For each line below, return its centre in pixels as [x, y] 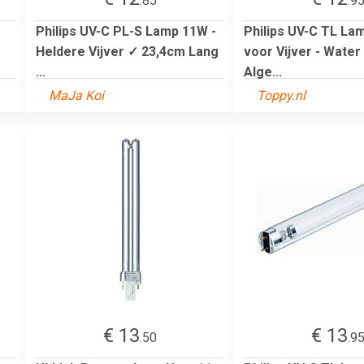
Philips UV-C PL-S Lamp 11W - [126, 31]
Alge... [263, 71]
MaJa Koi [76, 95]
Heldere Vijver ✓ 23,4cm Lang [127, 51]
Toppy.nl [281, 95]
